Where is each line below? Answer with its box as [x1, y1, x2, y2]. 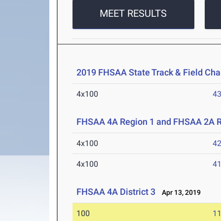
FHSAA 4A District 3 [76, 186, 156, 197]
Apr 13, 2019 [157, 188, 201, 197]
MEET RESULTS [100, 7, 167, 20]
